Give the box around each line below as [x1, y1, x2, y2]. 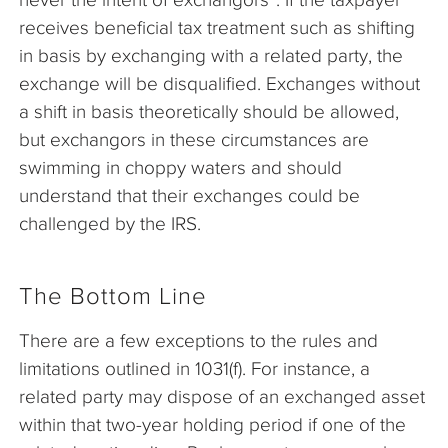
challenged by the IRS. [19, 213, 201, 235]
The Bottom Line [19, 283, 207, 310]
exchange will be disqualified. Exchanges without [19, 73, 420, 95]
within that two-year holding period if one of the [19, 414, 406, 436]
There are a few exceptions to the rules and [19, 330, 378, 352]
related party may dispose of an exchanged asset [19, 386, 425, 408]
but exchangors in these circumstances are [19, 129, 369, 151]
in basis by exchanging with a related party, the [19, 45, 403, 67]
